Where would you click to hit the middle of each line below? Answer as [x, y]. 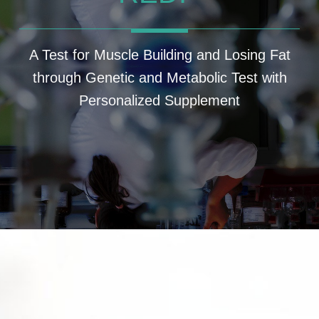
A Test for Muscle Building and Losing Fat [159, 55]
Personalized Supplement [159, 100]
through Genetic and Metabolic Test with [159, 78]
